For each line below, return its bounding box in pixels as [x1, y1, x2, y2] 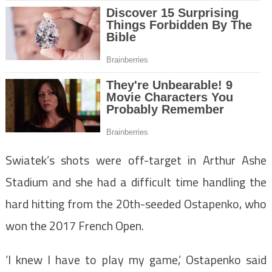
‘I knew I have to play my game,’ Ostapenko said [5, 250, 267, 270]
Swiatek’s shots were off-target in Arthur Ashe [5, 151, 267, 170]
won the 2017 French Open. [5, 216, 144, 236]
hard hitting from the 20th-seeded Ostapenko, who [5, 194, 267, 214]
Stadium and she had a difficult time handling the [5, 172, 267, 192]
